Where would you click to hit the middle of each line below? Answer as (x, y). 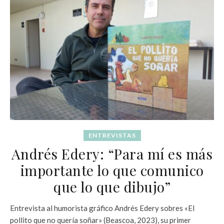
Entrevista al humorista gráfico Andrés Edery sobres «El (102, 208)
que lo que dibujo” (112, 186)
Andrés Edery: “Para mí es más (112, 153)
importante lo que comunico (112, 170)
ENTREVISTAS (112, 135)
